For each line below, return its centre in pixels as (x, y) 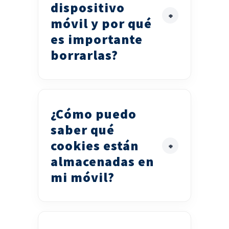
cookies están (95, 146)
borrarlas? (84, 55)
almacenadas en (102, 162)
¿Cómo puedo (94, 114)
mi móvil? (83, 177)
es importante (97, 39)
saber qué (83, 130)
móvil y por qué (101, 24)
